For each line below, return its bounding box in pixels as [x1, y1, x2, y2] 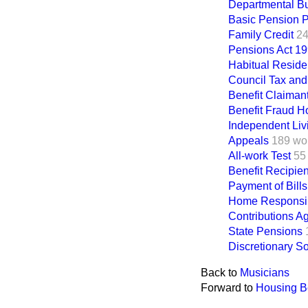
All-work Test [228, 150, 291, 162]
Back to [201, 267, 240, 278]
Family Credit [228, 29, 294, 41]
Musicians [240, 267, 289, 278]
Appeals [228, 135, 269, 146]
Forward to [201, 282, 256, 294]
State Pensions [228, 225, 302, 237]
